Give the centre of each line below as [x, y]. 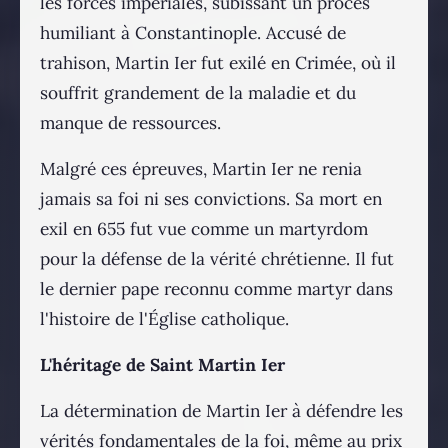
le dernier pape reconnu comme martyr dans [216, 289]
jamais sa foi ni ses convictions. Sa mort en [211, 199]
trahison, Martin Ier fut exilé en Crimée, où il [218, 63]
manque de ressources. [130, 123]
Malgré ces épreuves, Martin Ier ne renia [201, 169]
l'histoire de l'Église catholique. [164, 319]
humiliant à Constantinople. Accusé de [193, 33]
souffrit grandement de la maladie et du [198, 93]
